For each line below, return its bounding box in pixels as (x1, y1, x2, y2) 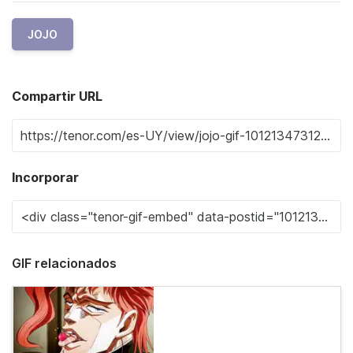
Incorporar (12, 169, 79, 185)
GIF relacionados (12, 255, 117, 271)
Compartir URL (12, 88, 102, 104)
